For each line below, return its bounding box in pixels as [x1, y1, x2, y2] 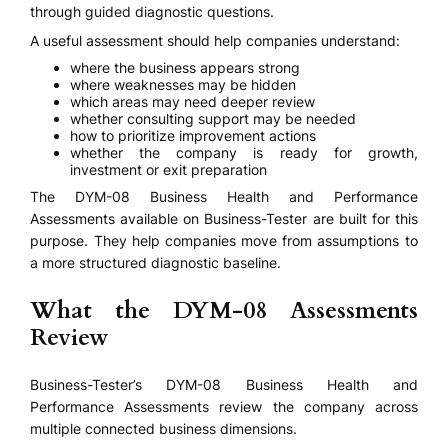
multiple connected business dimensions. [30, 420, 298, 438]
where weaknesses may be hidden [70, 76, 297, 94]
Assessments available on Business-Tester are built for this [30, 209, 418, 227]
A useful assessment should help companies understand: [30, 32, 401, 50]
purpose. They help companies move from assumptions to [30, 231, 418, 249]
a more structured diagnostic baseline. [30, 253, 282, 271]
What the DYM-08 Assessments [30, 294, 418, 326]
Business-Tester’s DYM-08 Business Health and [30, 376, 418, 394]
